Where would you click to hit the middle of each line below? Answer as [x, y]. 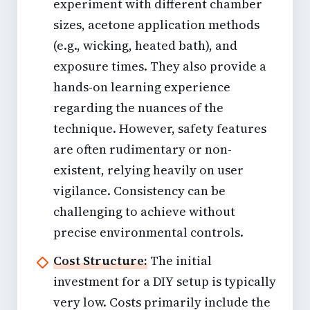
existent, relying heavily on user [148, 170]
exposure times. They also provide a [160, 66]
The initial [180, 261]
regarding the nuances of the [138, 108]
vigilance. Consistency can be [139, 191]
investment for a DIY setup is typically [165, 282]
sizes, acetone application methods [156, 25]
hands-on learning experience [142, 87]
